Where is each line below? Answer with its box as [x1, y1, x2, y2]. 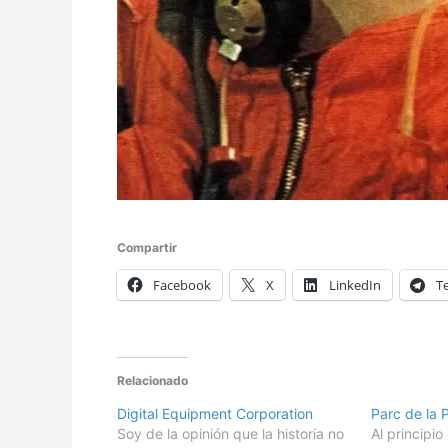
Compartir [117, 239, 177, 255]
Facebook [153, 275, 211, 294]
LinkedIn [329, 275, 381, 294]
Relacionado [117, 372, 188, 388]
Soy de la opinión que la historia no [117, 424, 344, 442]
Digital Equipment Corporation [117, 404, 313, 422]
